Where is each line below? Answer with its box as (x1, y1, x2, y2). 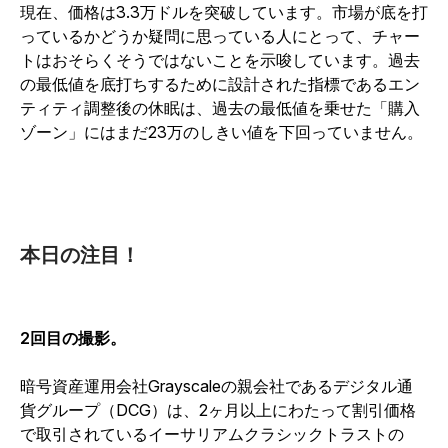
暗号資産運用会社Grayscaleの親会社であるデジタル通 (20, 376, 413, 396)
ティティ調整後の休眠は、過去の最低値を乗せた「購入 (20, 98, 420, 118)
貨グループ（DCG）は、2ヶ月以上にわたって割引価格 (20, 400, 416, 420)
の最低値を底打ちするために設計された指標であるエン (20, 74, 420, 94)
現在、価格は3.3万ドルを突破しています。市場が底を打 (20, 2, 428, 22)
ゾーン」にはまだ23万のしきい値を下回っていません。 (20, 122, 427, 142)
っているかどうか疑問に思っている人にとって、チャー (20, 26, 420, 46)
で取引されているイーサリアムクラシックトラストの (20, 424, 404, 444)
